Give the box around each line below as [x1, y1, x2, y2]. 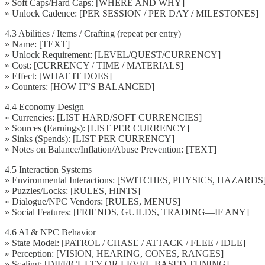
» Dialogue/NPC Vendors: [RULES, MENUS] [5, 196, 180, 206]
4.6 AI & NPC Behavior [5, 227, 96, 237]
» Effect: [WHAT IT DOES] [5, 70, 112, 81]
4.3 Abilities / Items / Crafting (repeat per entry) [5, 28, 181, 38]
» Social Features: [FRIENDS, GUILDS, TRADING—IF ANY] [5, 206, 249, 217]
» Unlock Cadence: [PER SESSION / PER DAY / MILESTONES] [5, 8, 258, 18]
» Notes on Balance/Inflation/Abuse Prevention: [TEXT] [5, 144, 216, 154]
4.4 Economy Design [5, 101, 84, 112]
